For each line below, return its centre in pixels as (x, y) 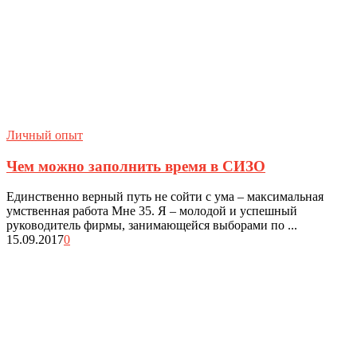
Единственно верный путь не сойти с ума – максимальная (165, 197)
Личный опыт (45, 135)
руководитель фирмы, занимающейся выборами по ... (152, 226)
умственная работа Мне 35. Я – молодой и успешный (152, 211)
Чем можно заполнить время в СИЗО (136, 166)
